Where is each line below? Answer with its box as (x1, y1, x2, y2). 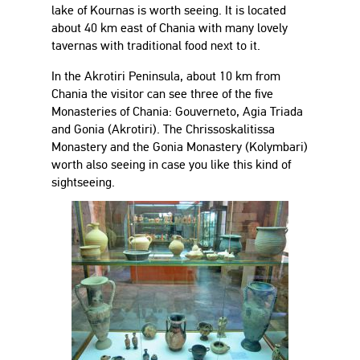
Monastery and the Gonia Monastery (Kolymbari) (51, 139, 308, 154)
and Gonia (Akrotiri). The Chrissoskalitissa (51, 121, 275, 137)
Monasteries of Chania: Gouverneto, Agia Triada (51, 104, 303, 119)
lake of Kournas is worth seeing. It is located (51, 2, 286, 18)
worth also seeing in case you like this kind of (51, 157, 291, 172)
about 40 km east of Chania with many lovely (51, 20, 288, 35)
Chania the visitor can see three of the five (51, 86, 273, 101)
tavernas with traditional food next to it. (51, 38, 260, 53)
